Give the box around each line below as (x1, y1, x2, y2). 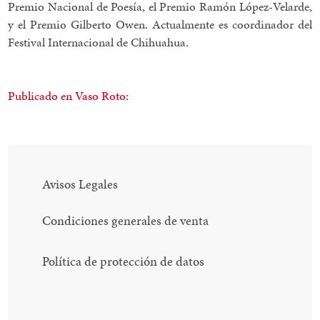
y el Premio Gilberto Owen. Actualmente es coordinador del (8, 15, 312, 33)
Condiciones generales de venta (42, 211, 209, 230)
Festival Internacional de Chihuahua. (8, 33, 189, 51)
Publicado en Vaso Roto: (8, 86, 129, 104)
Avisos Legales (42, 174, 119, 193)
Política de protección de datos (42, 252, 205, 271)
